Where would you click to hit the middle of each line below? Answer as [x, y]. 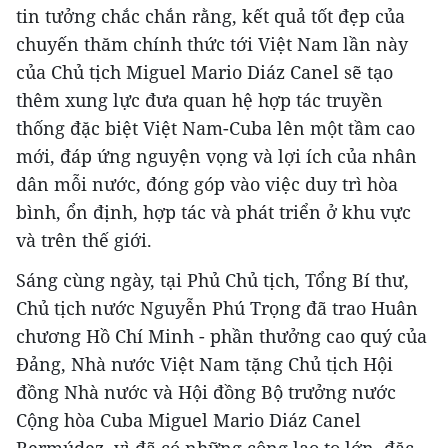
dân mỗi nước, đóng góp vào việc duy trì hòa [207, 184]
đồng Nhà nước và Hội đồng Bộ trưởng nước [206, 392]
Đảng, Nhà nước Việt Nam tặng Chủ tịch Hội [204, 364]
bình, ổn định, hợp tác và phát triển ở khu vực [213, 212]
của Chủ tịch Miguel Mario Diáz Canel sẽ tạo [204, 72]
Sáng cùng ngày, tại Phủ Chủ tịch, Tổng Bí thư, [212, 280]
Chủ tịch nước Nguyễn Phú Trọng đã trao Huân [217, 308]
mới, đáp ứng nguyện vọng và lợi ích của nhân [216, 156]
